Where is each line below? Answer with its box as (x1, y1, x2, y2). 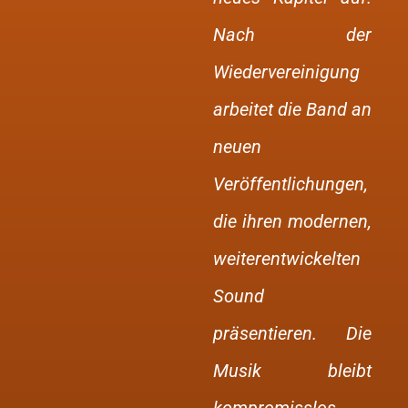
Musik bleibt (213, 360, 372, 382)
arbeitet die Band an (213, 98, 372, 120)
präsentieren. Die (213, 322, 372, 344)
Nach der (213, 24, 372, 46)
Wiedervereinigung (213, 61, 360, 83)
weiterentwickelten (213, 248, 361, 270)
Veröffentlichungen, (213, 173, 368, 195)
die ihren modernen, (213, 210, 372, 232)
